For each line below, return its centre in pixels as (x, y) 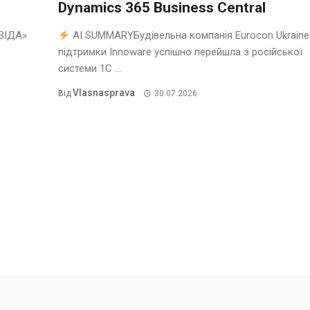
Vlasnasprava (104, 93)
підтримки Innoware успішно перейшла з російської (180, 52)
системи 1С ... (90, 69)
